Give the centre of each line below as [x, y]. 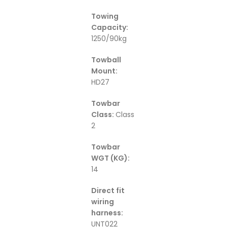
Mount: [104, 71]
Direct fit [108, 191]
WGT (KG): [110, 158]
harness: [107, 213]
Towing [105, 16]
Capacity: [110, 28]
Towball [106, 60]
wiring [103, 202]
